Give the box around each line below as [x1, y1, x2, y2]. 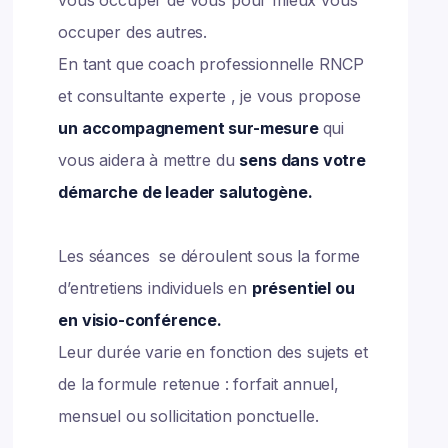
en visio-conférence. [58, 310, 226, 330]
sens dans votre [239, 150, 366, 170]
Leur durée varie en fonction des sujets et [58, 342, 368, 362]
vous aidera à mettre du [58, 150, 240, 170]
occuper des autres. [58, 22, 213, 42]
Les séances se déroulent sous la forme [58, 246, 360, 266]
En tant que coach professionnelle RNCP [58, 54, 365, 74]
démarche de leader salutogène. [58, 182, 313, 202]
